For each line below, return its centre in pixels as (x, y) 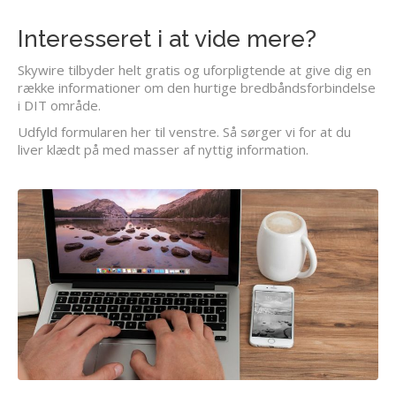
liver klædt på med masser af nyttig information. (163, 149)
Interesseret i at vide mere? (167, 38)
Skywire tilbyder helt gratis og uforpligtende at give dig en (194, 69)
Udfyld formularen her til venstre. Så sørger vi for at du (184, 131)
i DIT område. (59, 105)
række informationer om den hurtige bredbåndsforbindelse (197, 87)
